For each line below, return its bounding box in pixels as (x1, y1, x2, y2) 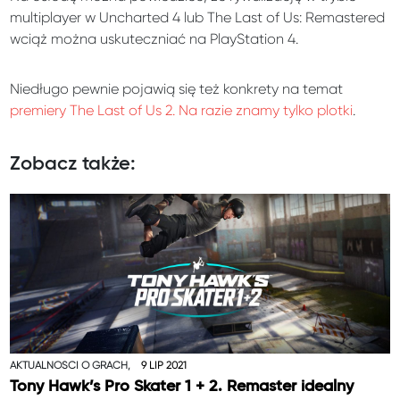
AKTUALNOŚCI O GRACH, (10, 359, 134, 372)
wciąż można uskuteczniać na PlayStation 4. (10, 30, 299, 48)
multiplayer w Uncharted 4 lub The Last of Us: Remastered (10, 9, 386, 27)
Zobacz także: (10, 154, 137, 175)
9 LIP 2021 (140, 359, 187, 372)
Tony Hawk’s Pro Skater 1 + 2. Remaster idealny (10, 379, 354, 396)
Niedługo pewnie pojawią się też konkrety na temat (10, 80, 344, 98)
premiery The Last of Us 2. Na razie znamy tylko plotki (10, 102, 354, 120)
